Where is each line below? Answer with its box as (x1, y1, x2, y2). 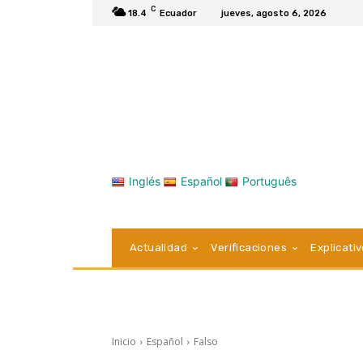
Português (242, 174, 297, 189)
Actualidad (130, 241, 187, 254)
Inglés (129, 174, 160, 189)
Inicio (112, 335, 136, 349)
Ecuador (160, 7, 197, 19)
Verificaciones (211, 241, 288, 254)
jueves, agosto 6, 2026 (221, 7, 327, 19)
